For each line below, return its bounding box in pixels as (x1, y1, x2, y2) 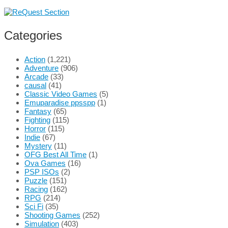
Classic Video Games (24, 89, 97, 98)
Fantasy (24, 106, 51, 116)
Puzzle (24, 176, 47, 185)
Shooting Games (24, 210, 80, 219)
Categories (4, 28, 62, 42)
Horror (24, 124, 46, 133)
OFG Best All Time (24, 150, 87, 159)
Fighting (24, 115, 50, 124)
